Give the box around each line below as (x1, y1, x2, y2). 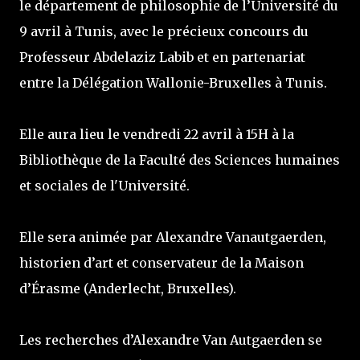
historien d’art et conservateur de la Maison (19, 255, 304, 271)
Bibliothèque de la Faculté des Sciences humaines (19, 152, 340, 168)
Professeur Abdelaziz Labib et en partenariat (19, 49, 305, 65)
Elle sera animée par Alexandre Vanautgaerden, (19, 229, 326, 245)
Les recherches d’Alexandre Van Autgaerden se (19, 332, 322, 348)
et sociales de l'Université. (19, 178, 190, 194)
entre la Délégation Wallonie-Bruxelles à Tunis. (19, 75, 327, 91)
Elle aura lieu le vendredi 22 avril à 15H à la (19, 126, 294, 142)
